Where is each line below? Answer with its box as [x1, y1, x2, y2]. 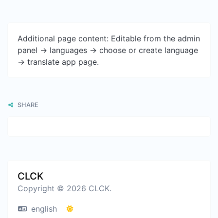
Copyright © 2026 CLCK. [18, 183, 111, 193]
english [28, 203, 57, 214]
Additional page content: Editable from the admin [18, 34, 200, 43]
